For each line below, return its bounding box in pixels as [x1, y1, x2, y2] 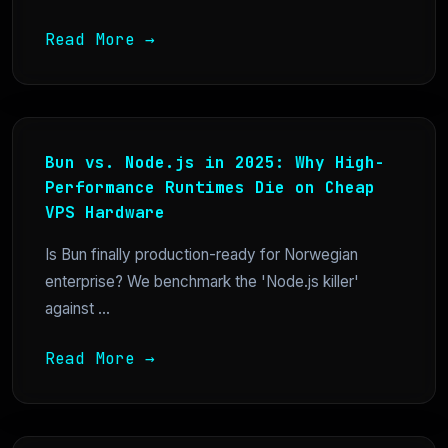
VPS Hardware [45, 202, 165, 223]
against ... [45, 299, 110, 318]
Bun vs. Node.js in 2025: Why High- [45, 152, 385, 173]
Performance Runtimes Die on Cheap [45, 177, 375, 198]
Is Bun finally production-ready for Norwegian [45, 245, 358, 264]
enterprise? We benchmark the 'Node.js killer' [45, 272, 359, 291]
